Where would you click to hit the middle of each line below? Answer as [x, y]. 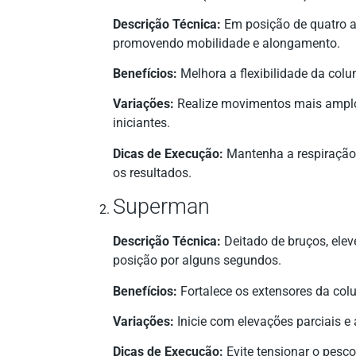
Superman [161, 207]
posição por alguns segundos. [197, 261]
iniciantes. [141, 123]
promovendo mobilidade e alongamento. [226, 43]
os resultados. [152, 172]
